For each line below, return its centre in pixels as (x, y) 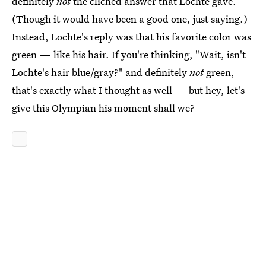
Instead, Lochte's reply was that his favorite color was (132, 37)
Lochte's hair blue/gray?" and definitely (101, 72)
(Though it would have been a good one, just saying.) (130, 19)
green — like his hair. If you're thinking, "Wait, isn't (129, 54)
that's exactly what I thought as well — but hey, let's (128, 90)
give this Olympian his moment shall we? (103, 108)
